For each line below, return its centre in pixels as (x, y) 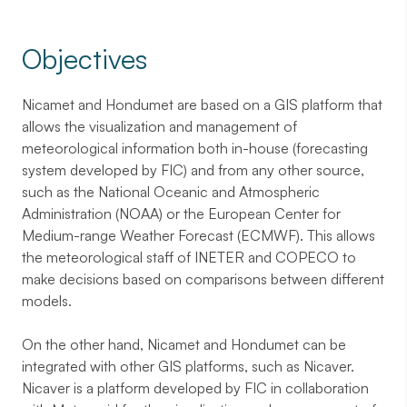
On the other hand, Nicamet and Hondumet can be (184, 345)
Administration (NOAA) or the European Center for (181, 214)
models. (47, 301)
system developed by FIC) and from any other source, (193, 170)
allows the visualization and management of (159, 127)
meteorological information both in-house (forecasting (195, 149)
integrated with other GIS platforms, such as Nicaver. (188, 367)
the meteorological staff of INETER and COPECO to (189, 258)
